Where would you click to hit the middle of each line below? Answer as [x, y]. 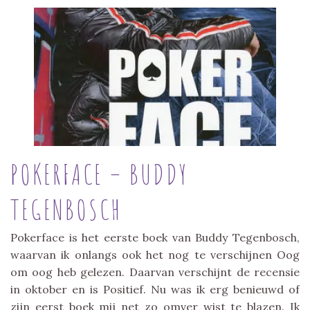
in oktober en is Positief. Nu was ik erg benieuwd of [155, 289]
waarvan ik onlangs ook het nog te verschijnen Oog [155, 254]
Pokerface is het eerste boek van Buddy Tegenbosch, [155, 237]
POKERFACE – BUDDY [99, 174]
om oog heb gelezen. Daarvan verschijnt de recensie [155, 272]
